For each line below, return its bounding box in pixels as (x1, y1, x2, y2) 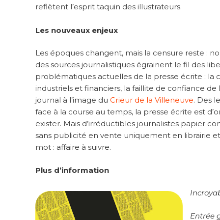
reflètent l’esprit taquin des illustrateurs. (35, 1, 182, 11)
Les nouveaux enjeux (35, 25, 118, 35)
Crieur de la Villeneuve (110, 95, 193, 105)
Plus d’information (35, 165, 109, 175)
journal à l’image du (35, 95, 110, 105)
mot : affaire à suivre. (35, 142, 111, 152)
